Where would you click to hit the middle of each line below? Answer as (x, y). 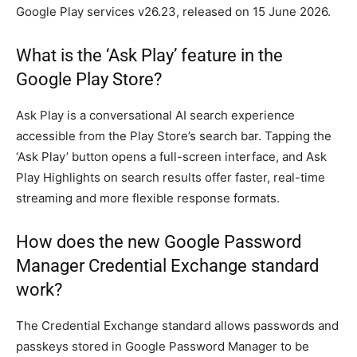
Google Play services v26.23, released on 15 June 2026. (173, 12)
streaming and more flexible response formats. (148, 198)
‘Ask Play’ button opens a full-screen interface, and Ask (171, 157)
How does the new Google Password (159, 242)
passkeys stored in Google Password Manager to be (163, 347)
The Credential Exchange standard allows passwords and (177, 326)
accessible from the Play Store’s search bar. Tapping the (174, 136)
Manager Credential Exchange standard (167, 266)
